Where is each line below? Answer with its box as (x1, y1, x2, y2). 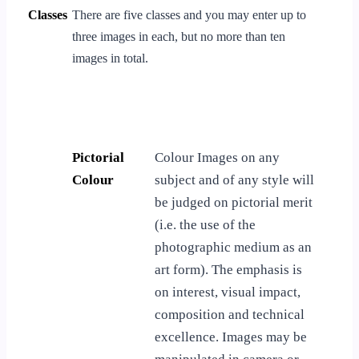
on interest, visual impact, (155, 284, 301, 300)
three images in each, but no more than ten (72, 29, 285, 43)
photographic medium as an (155, 239, 312, 255)
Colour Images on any (155, 149, 280, 165)
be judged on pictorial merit (155, 194, 313, 210)
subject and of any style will (155, 171, 314, 188)
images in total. (72, 50, 148, 65)
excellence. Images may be (155, 329, 307, 345)
